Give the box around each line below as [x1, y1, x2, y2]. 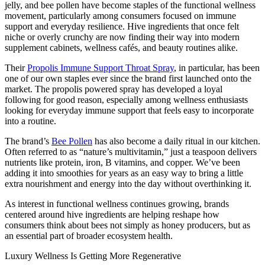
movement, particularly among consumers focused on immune [5, 11, 236, 21]
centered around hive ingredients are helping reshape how [5, 209, 219, 220]
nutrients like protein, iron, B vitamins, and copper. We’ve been [5, 157, 240, 168]
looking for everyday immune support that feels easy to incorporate [5, 105, 254, 116]
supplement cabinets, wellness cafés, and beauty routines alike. [5, 43, 238, 53]
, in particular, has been [174, 63, 260, 73]
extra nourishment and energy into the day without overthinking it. [5, 179, 251, 189]
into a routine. [5, 116, 56, 127]
